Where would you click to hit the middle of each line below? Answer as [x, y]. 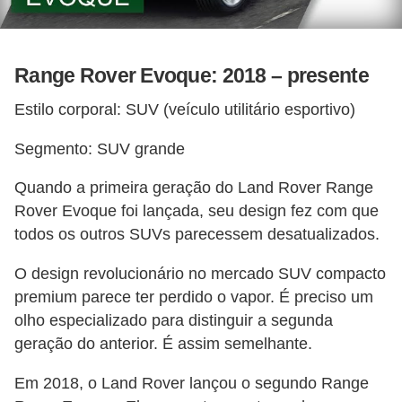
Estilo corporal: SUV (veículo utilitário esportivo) [185, 110]
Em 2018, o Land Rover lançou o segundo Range [192, 383]
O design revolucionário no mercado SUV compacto [200, 273]
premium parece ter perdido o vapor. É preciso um [194, 297]
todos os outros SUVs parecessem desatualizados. [197, 235]
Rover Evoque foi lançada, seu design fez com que [197, 211]
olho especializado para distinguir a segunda [174, 320]
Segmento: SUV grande [100, 149]
